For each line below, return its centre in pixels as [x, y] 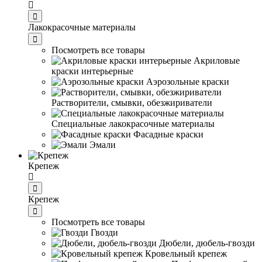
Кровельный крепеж [186, 254]
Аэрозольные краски [188, 81]
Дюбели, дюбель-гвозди [207, 243]
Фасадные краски [168, 134]
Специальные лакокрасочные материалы [133, 123]
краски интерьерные [92, 71]
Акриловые [217, 60]
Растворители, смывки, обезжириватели [132, 102]
